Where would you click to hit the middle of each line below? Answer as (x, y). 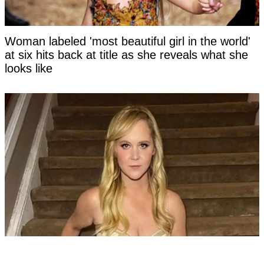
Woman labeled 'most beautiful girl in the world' (128, 42)
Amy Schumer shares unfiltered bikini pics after (128, 252)
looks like (29, 69)
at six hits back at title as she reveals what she (126, 55)
